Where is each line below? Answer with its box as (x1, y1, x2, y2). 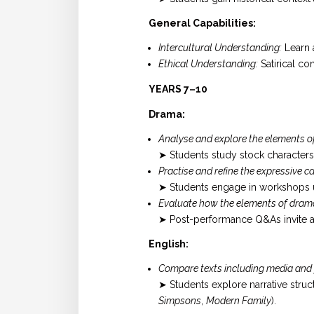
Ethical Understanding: (158, 58, 258, 70)
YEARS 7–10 (149, 83, 207, 95)
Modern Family (206, 295, 271, 307)
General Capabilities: (149, 18, 256, 29)
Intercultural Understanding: (158, 42, 282, 54)
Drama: (149, 108, 185, 120)
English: (149, 238, 189, 250)
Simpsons (158, 295, 201, 307)
